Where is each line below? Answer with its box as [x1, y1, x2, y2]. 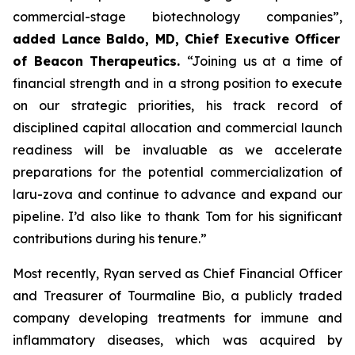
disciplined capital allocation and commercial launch [13, 120, 342, 136]
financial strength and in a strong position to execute [13, 75, 342, 91]
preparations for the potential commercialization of [13, 164, 342, 180]
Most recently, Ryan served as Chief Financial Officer [13, 265, 342, 281]
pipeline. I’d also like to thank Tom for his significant [13, 208, 342, 224]
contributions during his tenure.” [13, 231, 207, 246]
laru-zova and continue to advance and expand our [13, 186, 342, 202]
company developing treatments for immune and [13, 310, 342, 326]
